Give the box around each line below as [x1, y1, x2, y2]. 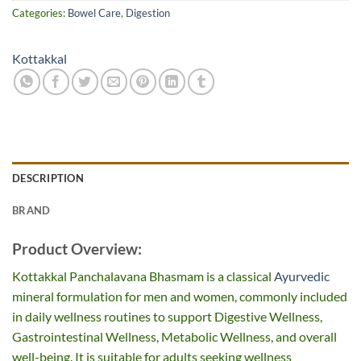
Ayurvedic [274, 268, 330, 284]
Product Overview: [12, 239, 142, 258]
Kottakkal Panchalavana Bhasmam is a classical [12, 268, 274, 284]
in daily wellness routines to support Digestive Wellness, [12, 309, 322, 325]
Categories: [12, 6, 68, 19]
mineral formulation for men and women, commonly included [12, 288, 347, 305]
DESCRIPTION [12, 171, 84, 185]
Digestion [126, 6, 170, 19]
